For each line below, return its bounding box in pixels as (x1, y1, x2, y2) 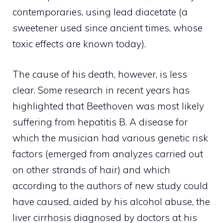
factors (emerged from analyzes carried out (12, 147, 203, 160)
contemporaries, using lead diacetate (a (12, 6, 188, 18)
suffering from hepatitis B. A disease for (12, 115, 188, 128)
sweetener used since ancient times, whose (12, 22, 203, 34)
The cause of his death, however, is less (12, 68, 187, 80)
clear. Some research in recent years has (12, 84, 190, 96)
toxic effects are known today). (12, 38, 146, 50)
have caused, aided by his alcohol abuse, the (12, 195, 210, 208)
